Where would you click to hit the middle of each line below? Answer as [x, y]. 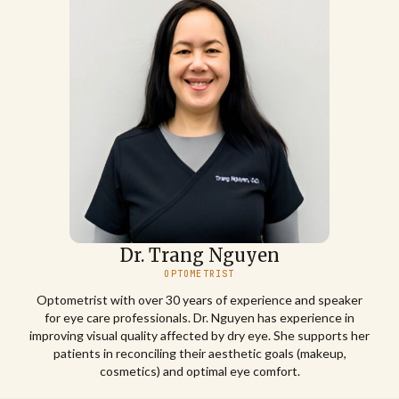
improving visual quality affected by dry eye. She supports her [199, 336]
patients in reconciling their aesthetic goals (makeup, [199, 354]
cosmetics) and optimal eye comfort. [199, 371]
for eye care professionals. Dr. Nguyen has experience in [199, 318]
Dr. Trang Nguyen [199, 256]
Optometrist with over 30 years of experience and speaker [199, 300]
